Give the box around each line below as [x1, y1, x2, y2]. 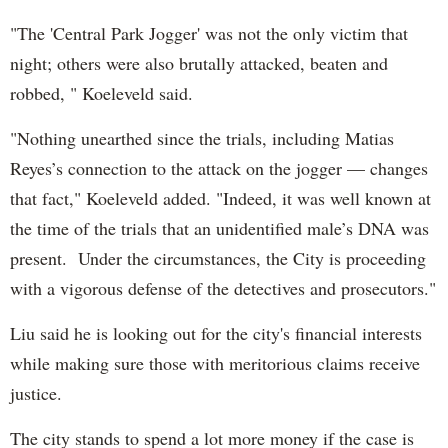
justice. [10, 380, 62, 405]
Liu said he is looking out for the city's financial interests [10, 320, 422, 345]
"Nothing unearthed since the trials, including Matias [10, 125, 394, 150]
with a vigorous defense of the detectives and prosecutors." [10, 275, 436, 300]
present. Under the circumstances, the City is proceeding [10, 245, 426, 270]
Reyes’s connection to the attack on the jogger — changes [10, 155, 428, 180]
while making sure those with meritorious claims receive [10, 350, 420, 375]
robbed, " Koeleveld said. [10, 80, 193, 105]
